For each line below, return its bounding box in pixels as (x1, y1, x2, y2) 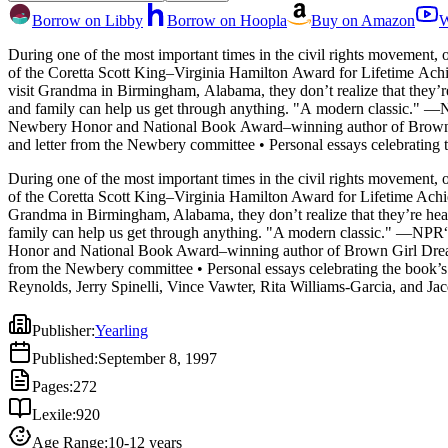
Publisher (32, 321, 91, 339)
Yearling (95, 321, 148, 339)
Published (32, 349, 94, 367)
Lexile (32, 405, 72, 423)
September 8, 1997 (98, 349, 217, 367)
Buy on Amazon (311, 11, 415, 29)
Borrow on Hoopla (167, 11, 287, 29)
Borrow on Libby (32, 11, 143, 29)
